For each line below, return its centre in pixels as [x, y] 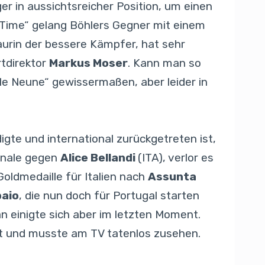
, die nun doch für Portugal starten [109, 196]
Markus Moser [88, 63]
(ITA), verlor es [176, 158]
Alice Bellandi [99, 158]
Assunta [172, 177]
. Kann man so [164, 63]
